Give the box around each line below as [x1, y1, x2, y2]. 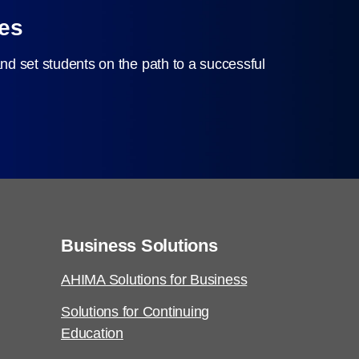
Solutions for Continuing [61, 303, 210, 320]
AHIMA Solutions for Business [61, 272, 248, 288]
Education [61, 325, 123, 341]
